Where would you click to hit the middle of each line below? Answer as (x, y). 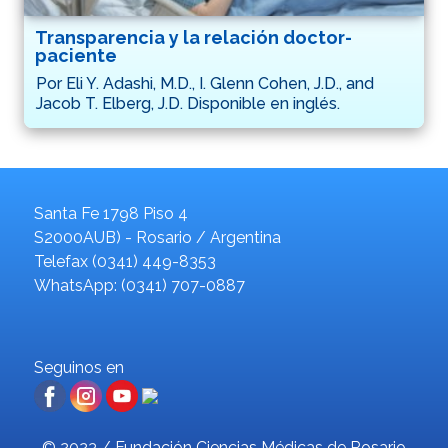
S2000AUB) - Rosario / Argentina (157, 237)
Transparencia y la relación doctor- (193, 38)
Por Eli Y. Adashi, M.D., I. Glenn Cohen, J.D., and (205, 84)
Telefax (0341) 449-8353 (125, 261)
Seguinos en (79, 367)
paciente (76, 56)
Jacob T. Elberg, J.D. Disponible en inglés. (188, 104)
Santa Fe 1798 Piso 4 (111, 213)
